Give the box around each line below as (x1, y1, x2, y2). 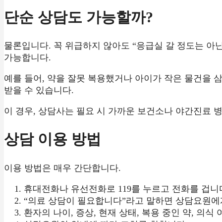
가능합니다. (4, 53, 51, 63)
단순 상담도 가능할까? (4, 8, 153, 25)
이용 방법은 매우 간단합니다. (4, 163, 121, 173)
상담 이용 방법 (4, 131, 101, 148)
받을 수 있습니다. (4, 85, 74, 96)
